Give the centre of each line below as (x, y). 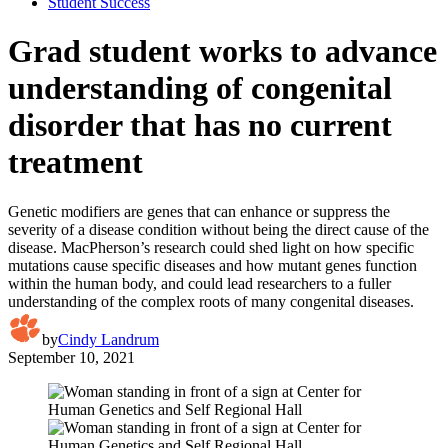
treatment (75, 162)
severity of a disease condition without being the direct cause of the (218, 229)
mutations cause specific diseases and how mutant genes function (212, 265)
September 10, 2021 (71, 357)
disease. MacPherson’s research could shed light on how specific (211, 247)
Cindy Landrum (108, 339)
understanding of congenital (200, 88)
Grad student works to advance (222, 51)
